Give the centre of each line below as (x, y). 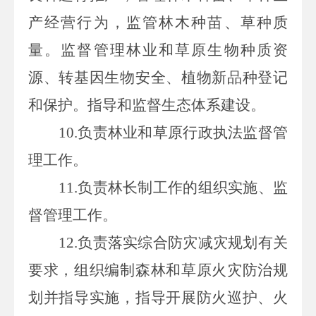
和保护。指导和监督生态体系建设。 (147, 105)
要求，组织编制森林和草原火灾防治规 (158, 270)
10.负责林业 (98, 132)
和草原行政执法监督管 (213, 132)
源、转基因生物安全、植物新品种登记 (158, 77)
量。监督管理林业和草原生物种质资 (158, 50)
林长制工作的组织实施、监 (198, 187)
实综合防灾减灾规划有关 (206, 242)
